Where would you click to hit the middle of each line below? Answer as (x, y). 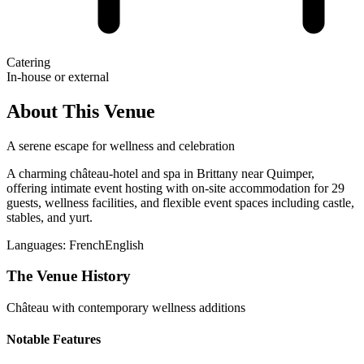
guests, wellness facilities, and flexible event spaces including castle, (180, 202)
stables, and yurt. (50, 217)
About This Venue (81, 111)
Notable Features (54, 340)
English (124, 245)
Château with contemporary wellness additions (126, 307)
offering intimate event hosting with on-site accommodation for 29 (175, 188)
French (87, 245)
